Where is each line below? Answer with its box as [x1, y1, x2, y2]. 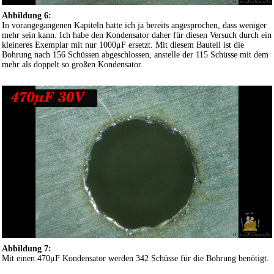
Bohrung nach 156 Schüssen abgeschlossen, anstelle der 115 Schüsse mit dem [2, 50, 268, 59]
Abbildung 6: [2, 10, 51, 20]
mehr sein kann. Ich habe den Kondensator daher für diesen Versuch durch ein [2, 30, 272, 40]
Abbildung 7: [2, 243, 51, 253]
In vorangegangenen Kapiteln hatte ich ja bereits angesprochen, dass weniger [2, 20, 267, 30]
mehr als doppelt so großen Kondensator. [2, 59, 143, 69]
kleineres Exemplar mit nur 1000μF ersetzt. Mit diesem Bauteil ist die [2, 40, 244, 50]
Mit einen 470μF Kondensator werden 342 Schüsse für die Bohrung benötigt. [2, 253, 269, 263]
